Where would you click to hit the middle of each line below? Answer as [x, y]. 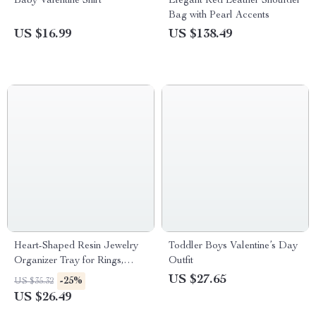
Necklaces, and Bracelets [69, 276]
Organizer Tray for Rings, [69, 261]
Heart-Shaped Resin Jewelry [76, 246]
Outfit [181, 261]
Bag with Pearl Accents [219, 16]
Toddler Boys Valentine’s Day [233, 246]
